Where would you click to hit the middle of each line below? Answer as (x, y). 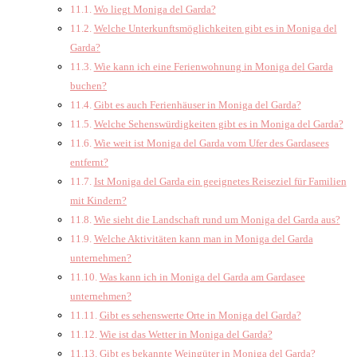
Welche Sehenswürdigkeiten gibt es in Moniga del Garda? (218, 124)
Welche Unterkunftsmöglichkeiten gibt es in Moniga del (215, 28)
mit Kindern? (98, 200)
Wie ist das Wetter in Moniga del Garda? (186, 334)
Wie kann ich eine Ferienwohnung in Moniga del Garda (213, 66)
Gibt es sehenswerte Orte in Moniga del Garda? (200, 315)
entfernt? (89, 162)
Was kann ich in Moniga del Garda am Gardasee (202, 277)
